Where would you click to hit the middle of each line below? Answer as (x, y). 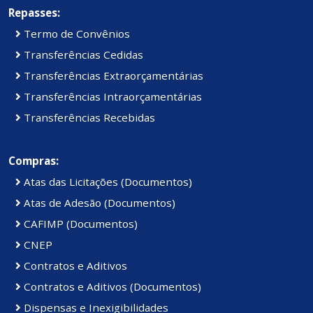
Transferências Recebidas (88, 118)
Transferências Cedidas (82, 55)
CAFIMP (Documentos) (79, 224)
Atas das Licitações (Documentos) (107, 182)
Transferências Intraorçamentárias (111, 97)
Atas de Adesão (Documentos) (98, 203)
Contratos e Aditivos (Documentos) (111, 287)
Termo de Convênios (75, 34)
